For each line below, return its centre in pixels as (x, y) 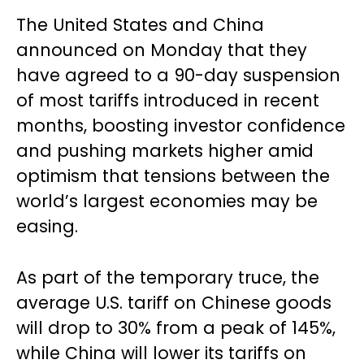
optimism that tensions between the (173, 175)
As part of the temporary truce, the (168, 277)
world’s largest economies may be (167, 201)
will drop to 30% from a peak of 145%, (176, 327)
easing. (47, 226)
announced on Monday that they (162, 50)
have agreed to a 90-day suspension (178, 75)
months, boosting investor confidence (181, 125)
